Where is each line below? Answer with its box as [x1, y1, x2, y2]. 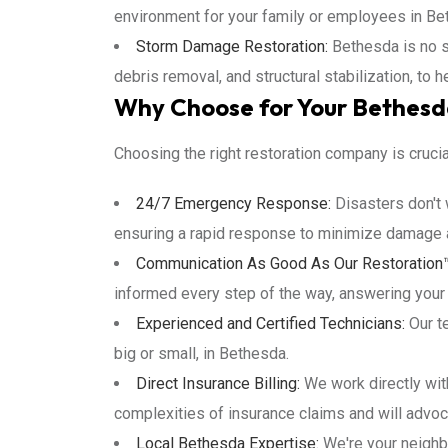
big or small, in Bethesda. [114, 344, 289, 363]
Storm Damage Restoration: [136, 37, 328, 56]
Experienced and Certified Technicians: [136, 314, 405, 333]
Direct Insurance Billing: [136, 374, 300, 393]
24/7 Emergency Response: [136, 194, 331, 213]
